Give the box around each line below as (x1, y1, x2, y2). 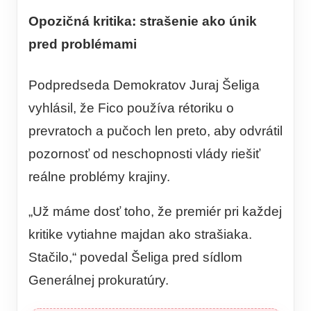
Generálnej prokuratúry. (28, 272, 169, 287)
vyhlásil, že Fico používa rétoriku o (28, 100, 234, 115)
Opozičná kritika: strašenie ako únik (28, 14, 257, 29)
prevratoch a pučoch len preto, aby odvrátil (28, 123, 283, 138)
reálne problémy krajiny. (28, 169, 170, 184)
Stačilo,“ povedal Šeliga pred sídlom (28, 249, 242, 264)
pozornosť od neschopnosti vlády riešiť (28, 146, 260, 161)
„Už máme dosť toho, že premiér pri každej (28, 203, 282, 219)
